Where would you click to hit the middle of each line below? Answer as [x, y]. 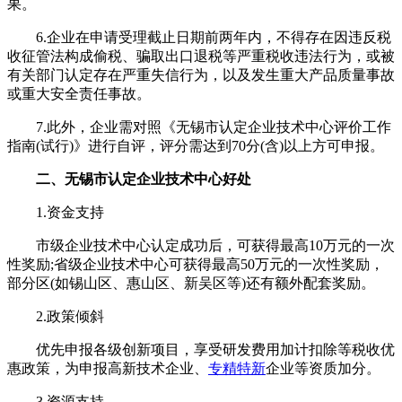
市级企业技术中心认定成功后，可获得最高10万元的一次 [201, 245]
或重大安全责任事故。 [79, 93]
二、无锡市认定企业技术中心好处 [136, 179]
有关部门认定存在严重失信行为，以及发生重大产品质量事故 [201, 74]
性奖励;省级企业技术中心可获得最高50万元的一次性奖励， [196, 264]
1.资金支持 [56, 212]
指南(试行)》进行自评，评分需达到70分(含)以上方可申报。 [196, 145]
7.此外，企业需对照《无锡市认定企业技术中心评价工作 [199, 127]
